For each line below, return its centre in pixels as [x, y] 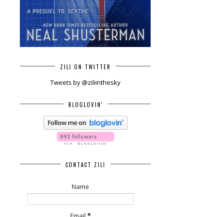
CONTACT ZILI [85, 164]
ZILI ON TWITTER [85, 67]
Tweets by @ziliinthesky [85, 82]
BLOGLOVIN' [85, 104]
